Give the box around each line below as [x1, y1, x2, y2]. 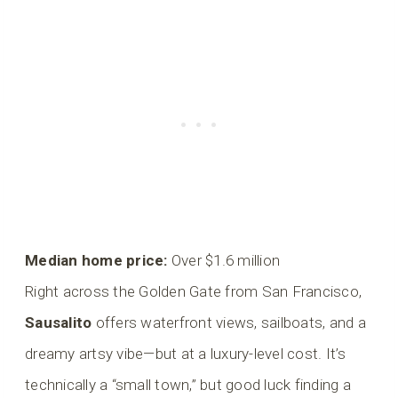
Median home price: [25, 251, 168, 269]
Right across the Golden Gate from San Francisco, [25, 282, 362, 300]
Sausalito [25, 313, 92, 331]
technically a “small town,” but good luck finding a [25, 375, 352, 394]
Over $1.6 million [167, 251, 281, 269]
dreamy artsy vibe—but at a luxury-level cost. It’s [25, 344, 346, 362]
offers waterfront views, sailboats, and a [92, 313, 367, 331]
